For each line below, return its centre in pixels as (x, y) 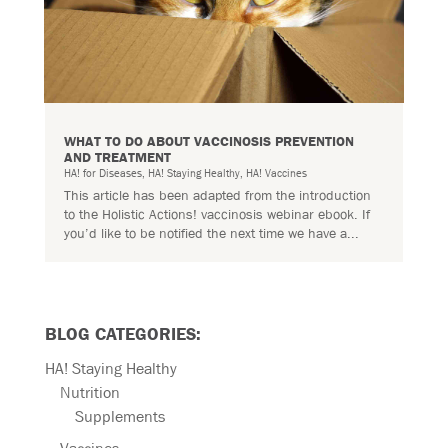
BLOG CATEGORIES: (122, 334)
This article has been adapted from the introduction (217, 194)
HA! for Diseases (102, 172)
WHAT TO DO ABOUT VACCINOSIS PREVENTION (208, 140)
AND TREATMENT (117, 156)
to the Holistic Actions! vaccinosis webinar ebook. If (216, 213)
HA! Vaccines (276, 172)
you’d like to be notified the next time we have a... (211, 232)
